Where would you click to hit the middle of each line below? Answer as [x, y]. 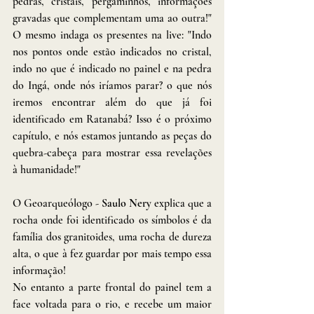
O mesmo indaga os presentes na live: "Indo [112, 35]
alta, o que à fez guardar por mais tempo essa [112, 253]
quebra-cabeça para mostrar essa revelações [112, 152]
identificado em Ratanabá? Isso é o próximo [112, 119]
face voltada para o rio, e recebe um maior [112, 304]
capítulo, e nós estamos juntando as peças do [112, 136]
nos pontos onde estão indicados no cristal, [112, 52]
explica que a [182, 203]
